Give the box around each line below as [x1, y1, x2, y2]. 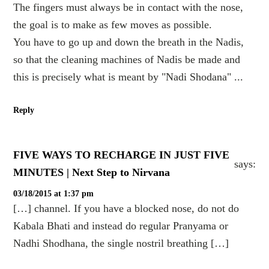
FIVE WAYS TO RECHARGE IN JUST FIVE [13, 149, 230, 162]
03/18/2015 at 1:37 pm [13, 189, 94, 199]
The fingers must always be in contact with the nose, [13, 1, 244, 14]
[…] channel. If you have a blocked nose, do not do [13, 202, 240, 215]
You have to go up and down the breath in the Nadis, [13, 36, 244, 49]
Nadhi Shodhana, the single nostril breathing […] [13, 237, 229, 250]
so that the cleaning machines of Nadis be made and [13, 53, 241, 66]
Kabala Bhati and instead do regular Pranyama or [13, 220, 229, 232]
